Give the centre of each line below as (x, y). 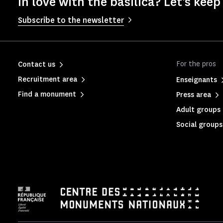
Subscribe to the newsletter (71, 20)
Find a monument (47, 94)
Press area (194, 95)
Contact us (37, 64)
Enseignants (197, 80)
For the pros (196, 64)
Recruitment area (48, 79)
